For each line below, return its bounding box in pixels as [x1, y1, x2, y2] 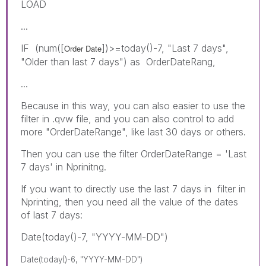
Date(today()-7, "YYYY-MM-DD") [21, 230, 168, 243]
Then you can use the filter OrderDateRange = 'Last [21, 147, 246, 160]
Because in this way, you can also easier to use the [21, 99, 245, 112]
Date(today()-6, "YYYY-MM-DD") [21, 254, 142, 264]
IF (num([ [21, 42, 64, 54]
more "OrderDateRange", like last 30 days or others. [21, 125, 246, 138]
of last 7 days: [21, 208, 83, 221]
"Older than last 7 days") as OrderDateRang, [21, 55, 216, 68]
